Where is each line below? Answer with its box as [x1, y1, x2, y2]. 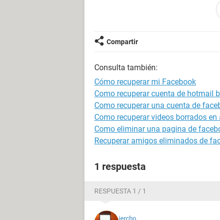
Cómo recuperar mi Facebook [94, 77, 196, 86]
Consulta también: [94, 63, 158, 72]
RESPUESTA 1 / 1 [94, 187, 146, 195]
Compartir [107, 38, 138, 46]
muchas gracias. [94, 21, 152, 30]
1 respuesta [94, 161, 146, 172]
